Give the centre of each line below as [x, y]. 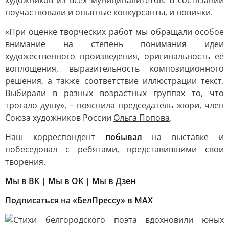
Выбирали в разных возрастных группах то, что [114, 93]
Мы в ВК [22, 181]
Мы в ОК [66, 181]
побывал [123, 137]
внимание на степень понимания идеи [114, 44]
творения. [25, 162]
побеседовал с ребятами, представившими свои [114, 149]
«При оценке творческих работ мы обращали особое [114, 32]
